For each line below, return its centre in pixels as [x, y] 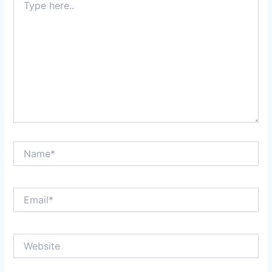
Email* [25, 192]
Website [29, 239]
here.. [24, 7]
